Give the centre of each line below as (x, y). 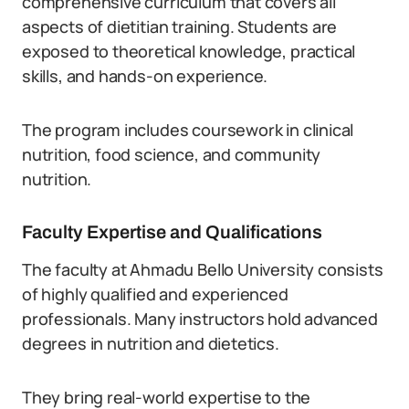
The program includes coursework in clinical (188, 130)
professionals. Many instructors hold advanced (200, 319)
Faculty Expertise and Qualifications (172, 232)
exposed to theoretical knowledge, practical (189, 51)
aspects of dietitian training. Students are (180, 26)
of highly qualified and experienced (155, 294)
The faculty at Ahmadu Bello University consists (203, 269)
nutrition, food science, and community (172, 154)
